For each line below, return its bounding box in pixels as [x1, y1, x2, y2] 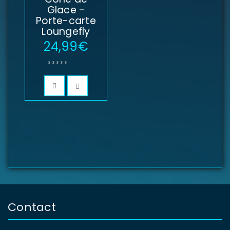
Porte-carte [36, 14, 96, 28]
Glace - [47, 3, 85, 17]
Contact [8, 199, 56, 216]
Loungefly [42, 25, 90, 39]
